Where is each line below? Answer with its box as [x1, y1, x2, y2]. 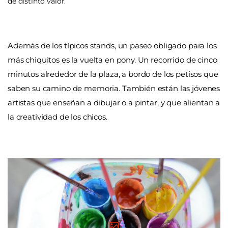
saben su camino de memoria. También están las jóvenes [8, 83, 220, 93]
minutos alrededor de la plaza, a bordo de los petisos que [8, 69, 218, 79]
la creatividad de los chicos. [8, 111, 107, 122]
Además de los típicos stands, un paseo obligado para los [8, 40, 217, 50]
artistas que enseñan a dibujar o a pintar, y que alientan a [8, 97, 220, 107]
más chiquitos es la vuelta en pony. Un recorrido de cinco [8, 54, 217, 65]
